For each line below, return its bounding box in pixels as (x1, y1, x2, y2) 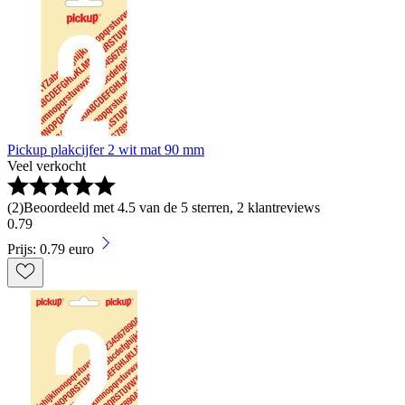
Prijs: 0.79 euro (7, 241, 94, 258)
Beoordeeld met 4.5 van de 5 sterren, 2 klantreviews (24, 200, 320, 216)
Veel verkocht (7, 158, 86, 174)
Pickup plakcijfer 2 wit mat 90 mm (7, 142, 204, 158)
